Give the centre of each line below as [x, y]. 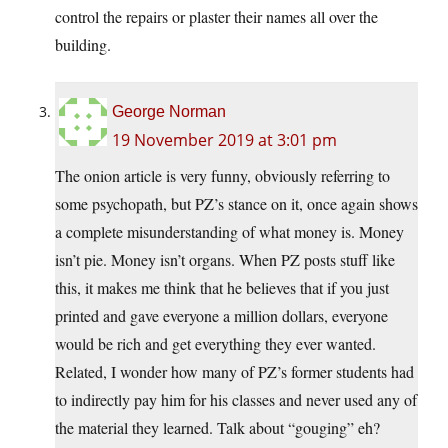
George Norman [169, 112]
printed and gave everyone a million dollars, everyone [221, 316]
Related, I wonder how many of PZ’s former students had [234, 372]
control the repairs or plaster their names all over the [216, 17]
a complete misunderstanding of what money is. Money [229, 232]
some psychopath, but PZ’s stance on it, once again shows [236, 204]
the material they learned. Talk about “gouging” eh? [217, 428]
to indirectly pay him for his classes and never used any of [236, 400]
